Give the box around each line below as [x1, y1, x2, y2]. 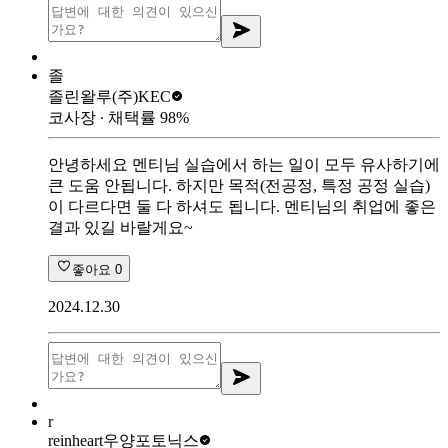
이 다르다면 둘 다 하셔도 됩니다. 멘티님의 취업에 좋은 [48, 197, 436, 215]
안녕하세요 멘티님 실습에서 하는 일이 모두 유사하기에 [48, 155, 440, 173]
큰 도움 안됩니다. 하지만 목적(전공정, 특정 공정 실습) [48, 176, 430, 194]
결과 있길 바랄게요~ [48, 218, 193, 236]
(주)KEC [112, 87, 171, 105]
